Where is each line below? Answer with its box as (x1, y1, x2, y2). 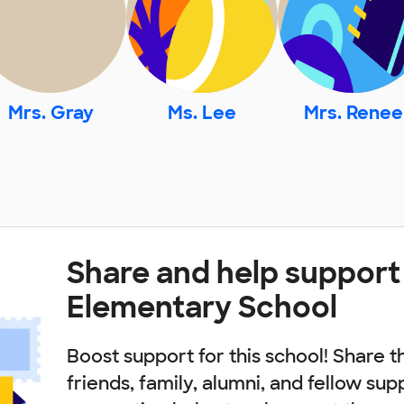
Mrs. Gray (7, 101, 94, 125)
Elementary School (67, 289, 337, 327)
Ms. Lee (168, 101, 236, 125)
